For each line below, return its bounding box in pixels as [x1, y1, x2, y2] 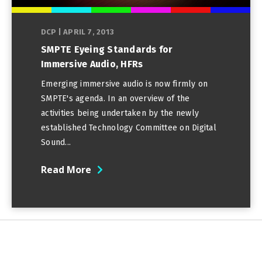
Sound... [41, 137, 71, 147]
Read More [41, 163, 91, 176]
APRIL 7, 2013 [63, 27, 114, 36]
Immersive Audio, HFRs [41, 58, 143, 70]
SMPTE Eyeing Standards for [41, 43, 173, 55]
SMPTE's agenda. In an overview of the [41, 93, 190, 104]
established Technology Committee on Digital [41, 122, 216, 133]
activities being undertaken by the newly [41, 108, 199, 118]
